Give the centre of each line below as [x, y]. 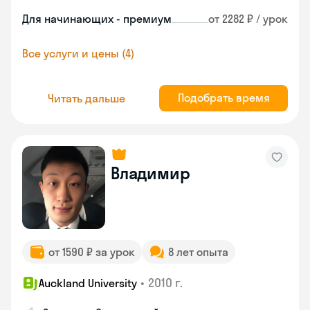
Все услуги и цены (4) [78, 53]
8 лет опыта [198, 252]
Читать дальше [86, 98]
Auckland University [88, 283]
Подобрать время [224, 98]
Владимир [151, 173]
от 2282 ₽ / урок [248, 19]
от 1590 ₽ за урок [92, 252]
